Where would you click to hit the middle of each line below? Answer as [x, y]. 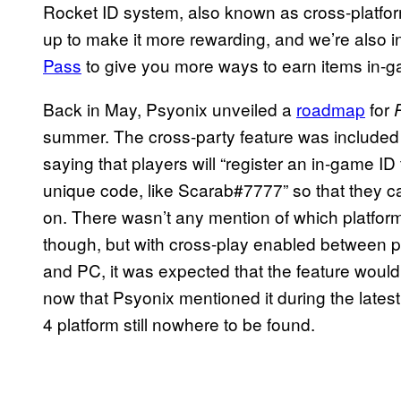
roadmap [331, 108]
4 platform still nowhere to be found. [179, 323]
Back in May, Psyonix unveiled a [170, 108]
